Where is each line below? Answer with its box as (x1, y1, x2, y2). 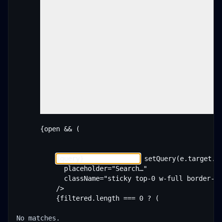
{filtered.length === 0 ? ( (16, 194, 159, 202)
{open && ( (16, 125, 80, 133)
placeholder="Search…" (16, 165, 147, 172)
